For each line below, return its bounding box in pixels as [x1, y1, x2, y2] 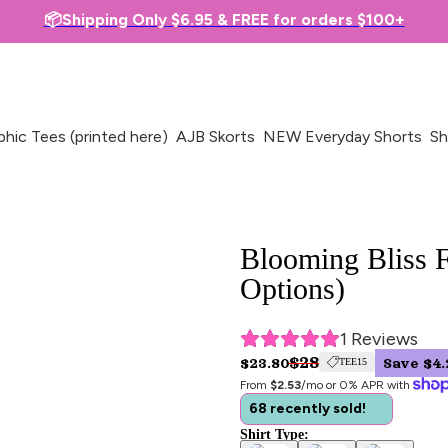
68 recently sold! [249, 399, 366, 417]
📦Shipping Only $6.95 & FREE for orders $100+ [43, 10, 405, 29]
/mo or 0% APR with [301, 377, 413, 392]
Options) [240, 271, 345, 305]
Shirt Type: [240, 425, 309, 442]
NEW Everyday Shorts [262, 126, 422, 146]
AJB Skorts [175, 126, 255, 146]
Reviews [347, 327, 418, 350]
